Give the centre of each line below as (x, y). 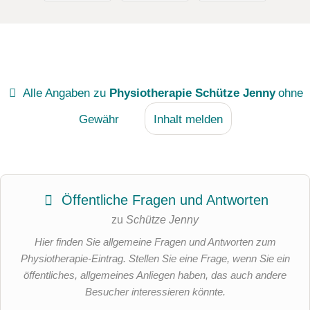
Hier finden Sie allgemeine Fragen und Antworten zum (155, 242)
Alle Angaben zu (64, 92)
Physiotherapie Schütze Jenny (192, 92)
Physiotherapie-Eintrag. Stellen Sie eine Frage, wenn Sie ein (155, 259)
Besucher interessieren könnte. (155, 292)
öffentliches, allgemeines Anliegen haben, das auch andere (155, 275)
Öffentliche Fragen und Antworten (163, 200)
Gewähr (99, 119)
